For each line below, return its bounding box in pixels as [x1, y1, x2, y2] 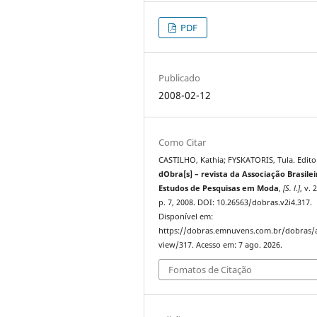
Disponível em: [158, 211, 214, 221]
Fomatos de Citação [168, 263, 253, 277]
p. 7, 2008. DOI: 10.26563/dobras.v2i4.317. [158, 197, 313, 207]
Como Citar [158, 135, 207, 149]
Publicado [158, 71, 201, 84]
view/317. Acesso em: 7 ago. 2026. [158, 239, 283, 250]
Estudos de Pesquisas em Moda [158, 183, 279, 193]
